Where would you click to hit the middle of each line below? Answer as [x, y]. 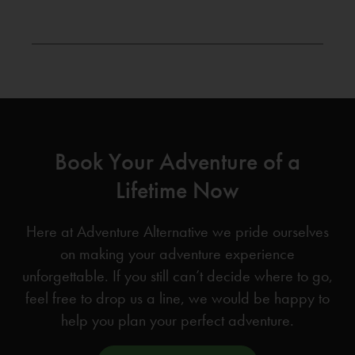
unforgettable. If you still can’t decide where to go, [177, 276]
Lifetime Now [177, 190]
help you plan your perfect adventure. [177, 320]
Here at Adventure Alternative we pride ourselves [177, 231]
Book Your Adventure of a [177, 162]
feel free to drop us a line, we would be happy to [177, 298]
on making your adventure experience [177, 254]
